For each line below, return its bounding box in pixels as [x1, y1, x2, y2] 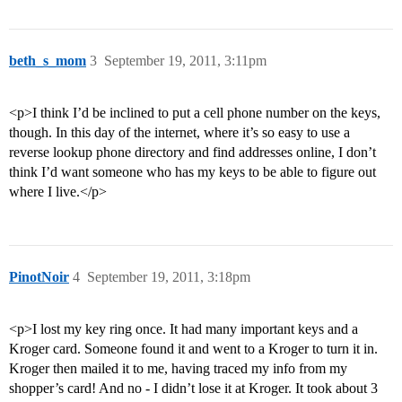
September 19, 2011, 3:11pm [104, 53, 267, 69]
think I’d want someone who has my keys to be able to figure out [9, 164, 376, 180]
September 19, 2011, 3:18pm [87, 269, 250, 285]
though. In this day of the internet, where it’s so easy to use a [9, 125, 350, 141]
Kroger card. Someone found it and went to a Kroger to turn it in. [9, 341, 378, 357]
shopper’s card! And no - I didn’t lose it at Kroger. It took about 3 [9, 380, 378, 397]
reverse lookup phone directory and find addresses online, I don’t [9, 144, 376, 161]
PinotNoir [9, 269, 69, 285]
